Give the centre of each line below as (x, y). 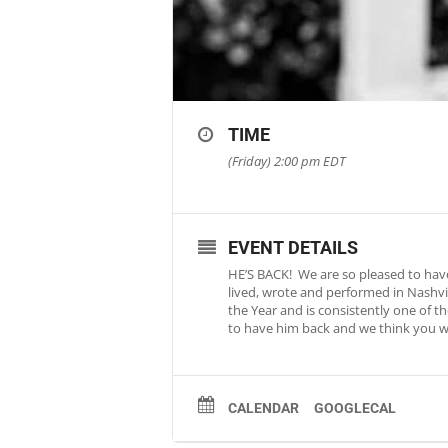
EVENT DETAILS (293, 248)
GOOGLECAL (355, 408)
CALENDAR (263, 408)
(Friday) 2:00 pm (275, 161)
